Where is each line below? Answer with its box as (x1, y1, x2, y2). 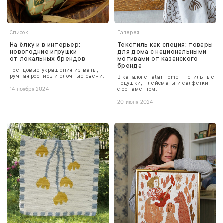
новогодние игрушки (10, 47, 77, 56)
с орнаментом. (117, 85, 157, 92)
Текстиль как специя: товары (117, 40, 213, 49)
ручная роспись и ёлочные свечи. (10, 72, 105, 79)
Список (10, 29, 28, 36)
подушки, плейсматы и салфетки (117, 79, 209, 86)
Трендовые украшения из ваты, (10, 66, 99, 73)
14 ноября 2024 (10, 86, 49, 92)
